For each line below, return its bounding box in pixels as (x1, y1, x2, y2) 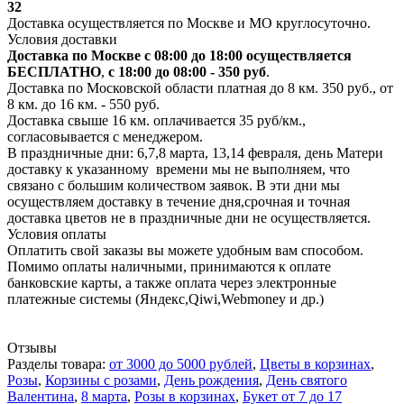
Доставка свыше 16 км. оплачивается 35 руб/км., (7, 112, 306, 128)
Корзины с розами (45, 372, 157, 388)
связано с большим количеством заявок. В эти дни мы (7, 177, 340, 193)
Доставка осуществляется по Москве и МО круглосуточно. (7, 14, 371, 31)
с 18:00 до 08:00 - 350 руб (108, 63, 266, 79)
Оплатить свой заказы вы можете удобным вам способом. (7, 242, 363, 258)
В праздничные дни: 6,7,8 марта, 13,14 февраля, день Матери (7, 144, 383, 161)
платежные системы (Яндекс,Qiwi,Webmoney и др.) (7, 290, 324, 307)
